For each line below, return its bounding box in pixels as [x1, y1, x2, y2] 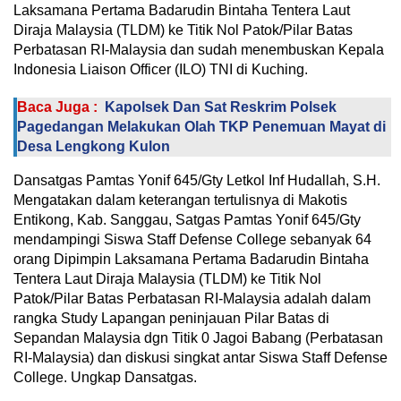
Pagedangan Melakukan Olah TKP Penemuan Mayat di [17, 118, 386, 134]
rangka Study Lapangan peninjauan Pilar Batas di [13, 310, 329, 326]
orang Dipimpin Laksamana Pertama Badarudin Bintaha [13, 251, 369, 267]
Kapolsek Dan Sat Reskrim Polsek [105, 98, 337, 115]
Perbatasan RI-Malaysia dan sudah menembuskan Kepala [13, 41, 384, 57]
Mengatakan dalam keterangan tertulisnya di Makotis [13, 192, 347, 208]
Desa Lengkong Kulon [17, 138, 170, 154]
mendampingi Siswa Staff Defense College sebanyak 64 [13, 231, 371, 247]
